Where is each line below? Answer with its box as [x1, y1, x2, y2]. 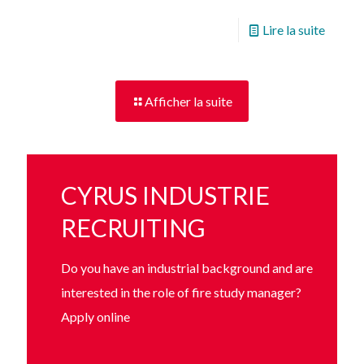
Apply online [61, 308, 130, 324]
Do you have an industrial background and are [61, 259, 313, 275]
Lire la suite [262, 21, 325, 37]
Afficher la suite [145, 93, 232, 109]
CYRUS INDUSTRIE [61, 180, 270, 210]
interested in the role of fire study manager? [61, 284, 301, 300]
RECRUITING [61, 212, 206, 242]
